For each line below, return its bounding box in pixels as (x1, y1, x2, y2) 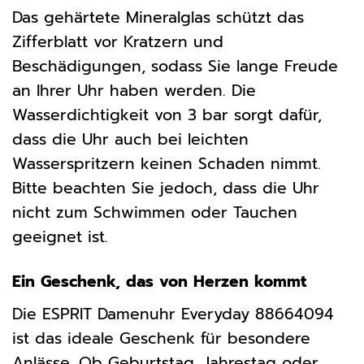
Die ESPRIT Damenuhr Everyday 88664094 (12, 301, 334, 326)
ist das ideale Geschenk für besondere (12, 326, 310, 350)
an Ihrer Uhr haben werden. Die (12, 78, 256, 102)
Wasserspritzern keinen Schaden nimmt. (12, 151, 321, 175)
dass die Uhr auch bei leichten (12, 127, 249, 151)
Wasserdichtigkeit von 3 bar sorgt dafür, (12, 102, 322, 127)
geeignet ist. (12, 224, 108, 249)
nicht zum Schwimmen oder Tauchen (12, 200, 297, 224)
